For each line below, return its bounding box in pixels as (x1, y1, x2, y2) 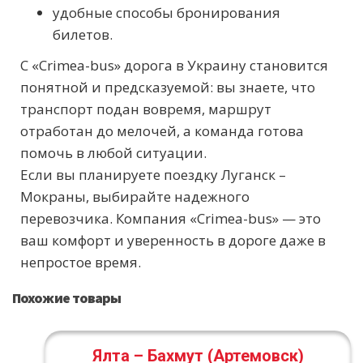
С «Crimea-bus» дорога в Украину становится (20, 56, 328, 75)
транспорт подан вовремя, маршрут (20, 100, 271, 119)
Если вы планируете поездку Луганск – (20, 165, 286, 185)
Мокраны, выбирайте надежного (20, 187, 250, 207)
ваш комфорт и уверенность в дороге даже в (20, 231, 326, 250)
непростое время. (20, 253, 141, 272)
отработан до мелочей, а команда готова (20, 122, 304, 141)
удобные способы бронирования (53, 3, 280, 23)
